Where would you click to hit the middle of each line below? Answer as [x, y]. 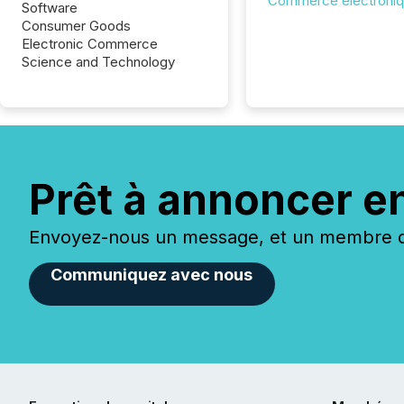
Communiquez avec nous [152, 275]
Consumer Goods [76, 26]
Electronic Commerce [90, 44]
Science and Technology [98, 62]
